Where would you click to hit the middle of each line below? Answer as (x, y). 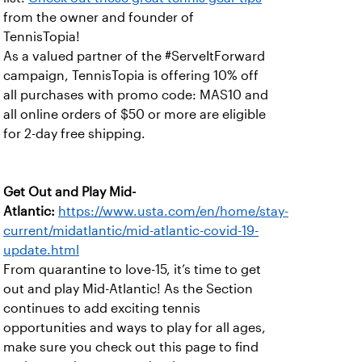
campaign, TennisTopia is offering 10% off (131, 76)
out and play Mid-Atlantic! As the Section (128, 289)
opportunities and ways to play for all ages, (135, 328)
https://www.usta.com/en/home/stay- (173, 211)
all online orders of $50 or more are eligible (135, 114)
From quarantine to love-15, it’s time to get (132, 269)
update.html (41, 250)
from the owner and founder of (99, 17)
